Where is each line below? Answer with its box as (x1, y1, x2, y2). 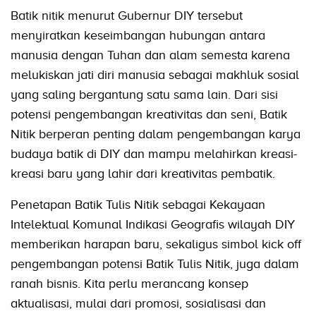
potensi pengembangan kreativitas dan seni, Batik (11, 107, 287, 122)
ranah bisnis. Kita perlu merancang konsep (11, 276, 248, 291)
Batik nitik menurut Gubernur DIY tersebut (11, 8, 243, 23)
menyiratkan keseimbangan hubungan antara (11, 28, 265, 43)
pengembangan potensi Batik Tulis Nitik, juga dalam (11, 257, 299, 272)
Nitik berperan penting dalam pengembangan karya (11, 127, 300, 142)
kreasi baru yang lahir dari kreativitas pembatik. (11, 166, 275, 181)
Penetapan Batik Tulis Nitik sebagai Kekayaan (11, 197, 265, 212)
